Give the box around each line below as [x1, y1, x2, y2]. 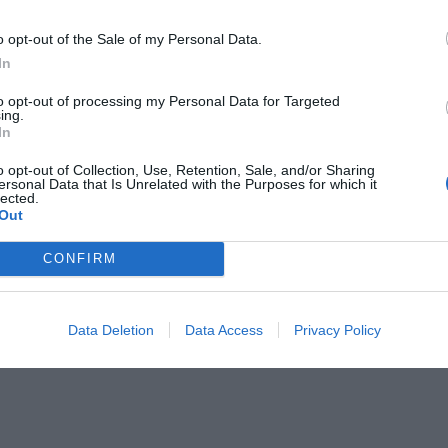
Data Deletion [67, 321, 154, 338]
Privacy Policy [293, 321, 381, 338]
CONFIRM [42, 251, 117, 266]
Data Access [184, 321, 263, 338]
